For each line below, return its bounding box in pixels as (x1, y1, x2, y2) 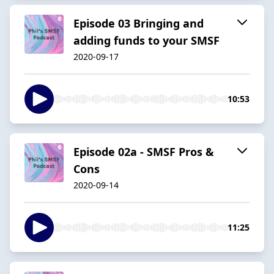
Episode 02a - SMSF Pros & (73, 144, 214, 159)
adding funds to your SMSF (73, 32, 220, 48)
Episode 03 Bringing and (73, 15, 204, 31)
